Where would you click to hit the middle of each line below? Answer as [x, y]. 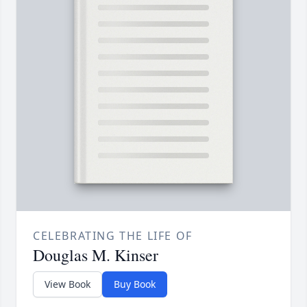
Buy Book [135, 284]
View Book [67, 284]
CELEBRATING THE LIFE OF [113, 236]
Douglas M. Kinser [96, 255]
